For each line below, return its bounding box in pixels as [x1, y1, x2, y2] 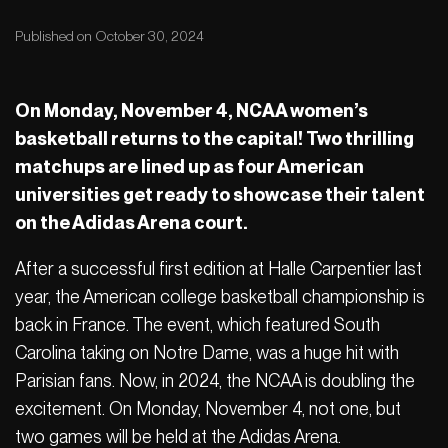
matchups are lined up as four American [15, 156, 364, 178]
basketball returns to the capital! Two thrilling [15, 128, 414, 150]
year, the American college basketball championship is [15, 286, 425, 308]
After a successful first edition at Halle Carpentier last [15, 258, 422, 280]
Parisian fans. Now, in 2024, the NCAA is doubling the [15, 370, 415, 392]
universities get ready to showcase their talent [15, 184, 425, 206]
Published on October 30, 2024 [15, 28, 204, 45]
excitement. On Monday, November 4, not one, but [15, 398, 401, 420]
